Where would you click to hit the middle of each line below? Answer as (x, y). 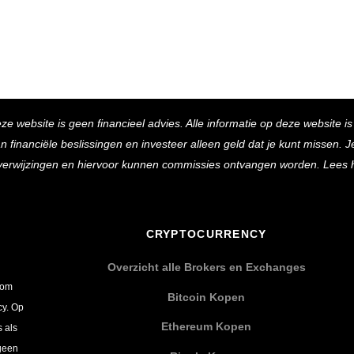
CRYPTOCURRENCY (206, 234)
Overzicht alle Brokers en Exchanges (206, 267)
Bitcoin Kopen (207, 297)
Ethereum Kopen (207, 327)
